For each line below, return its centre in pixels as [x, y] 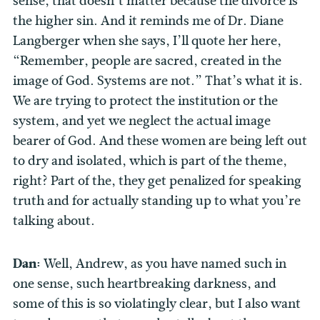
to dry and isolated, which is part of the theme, [150, 161]
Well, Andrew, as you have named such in [165, 264]
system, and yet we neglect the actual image [142, 121]
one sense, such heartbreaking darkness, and [145, 284]
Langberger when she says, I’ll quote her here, [147, 41]
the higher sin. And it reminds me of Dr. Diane [148, 21]
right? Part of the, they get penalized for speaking [157, 181]
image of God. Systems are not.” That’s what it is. [158, 81]
